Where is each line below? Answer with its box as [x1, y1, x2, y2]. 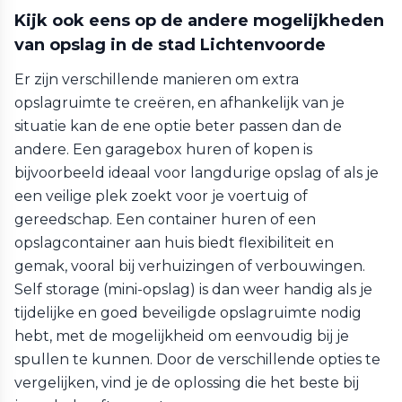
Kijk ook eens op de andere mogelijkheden [14, 11, 384, 31]
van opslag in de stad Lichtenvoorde [14, 35, 326, 55]
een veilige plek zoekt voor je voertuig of [14, 188, 308, 205]
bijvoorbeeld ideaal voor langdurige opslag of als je [14, 164, 379, 181]
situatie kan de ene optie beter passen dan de [14, 118, 342, 135]
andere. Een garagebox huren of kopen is [14, 141, 312, 158]
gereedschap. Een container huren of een [14, 211, 316, 228]
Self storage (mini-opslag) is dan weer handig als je [14, 281, 372, 298]
